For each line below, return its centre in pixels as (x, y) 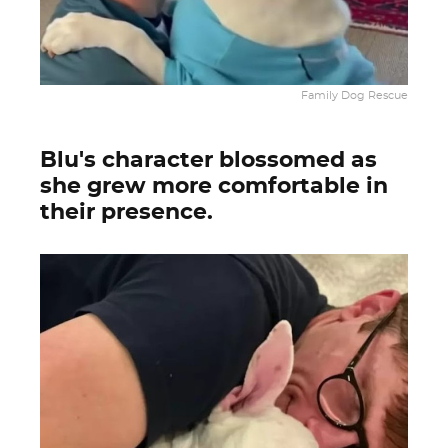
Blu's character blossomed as (208, 160)
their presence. (126, 212)
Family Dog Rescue (354, 95)
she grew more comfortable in (214, 186)
